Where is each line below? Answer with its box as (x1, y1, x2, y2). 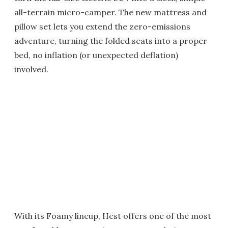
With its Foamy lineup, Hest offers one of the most (14, 211, 211, 221)
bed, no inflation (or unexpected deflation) (14, 50, 178, 60)
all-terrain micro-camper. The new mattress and (14, 7, 207, 17)
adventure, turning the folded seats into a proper (14, 36, 207, 46)
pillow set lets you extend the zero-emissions (14, 21, 190, 32)
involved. (14, 64, 48, 74)
